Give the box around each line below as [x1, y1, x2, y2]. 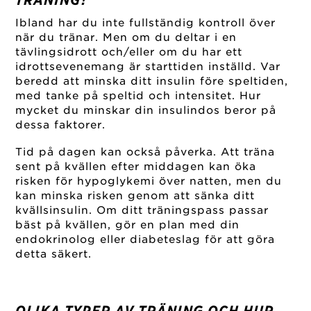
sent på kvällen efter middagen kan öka [15, 160, 257, 174]
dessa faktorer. [15, 118, 106, 131]
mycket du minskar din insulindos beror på [15, 103, 277, 117]
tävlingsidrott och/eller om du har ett [15, 45, 243, 58]
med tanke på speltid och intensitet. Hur [15, 89, 262, 102]
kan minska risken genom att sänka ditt [15, 190, 255, 203]
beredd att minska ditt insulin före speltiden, [15, 74, 289, 87]
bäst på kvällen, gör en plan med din [15, 219, 240, 232]
